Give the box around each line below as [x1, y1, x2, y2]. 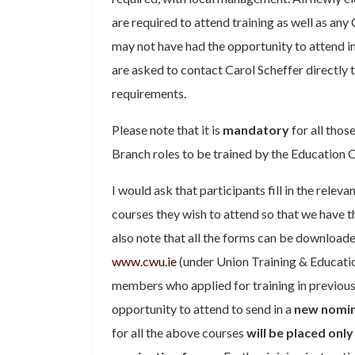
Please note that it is [112, 122, 223, 137]
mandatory [223, 122, 289, 137]
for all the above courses [112, 325, 244, 340]
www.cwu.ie [112, 254, 177, 269]
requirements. [112, 86, 186, 101]
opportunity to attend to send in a [112, 301, 294, 316]
